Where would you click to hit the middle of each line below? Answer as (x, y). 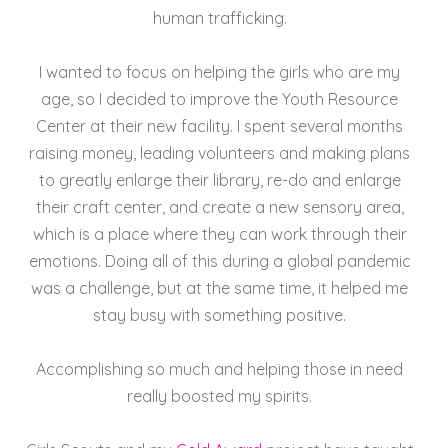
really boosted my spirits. (220, 395)
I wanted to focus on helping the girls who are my (220, 71)
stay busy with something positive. (220, 314)
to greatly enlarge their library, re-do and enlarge (219, 179)
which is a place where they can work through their (219, 233)
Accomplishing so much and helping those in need (220, 368)
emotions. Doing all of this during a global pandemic (219, 260)
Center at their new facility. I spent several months (220, 125)
